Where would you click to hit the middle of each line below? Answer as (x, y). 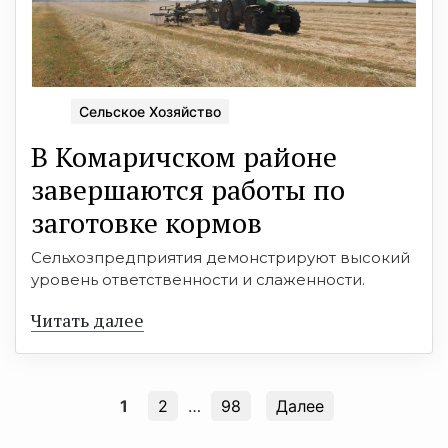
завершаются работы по (188, 189)
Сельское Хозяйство (150, 111)
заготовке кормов (146, 222)
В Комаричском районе (184, 156)
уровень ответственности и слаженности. (198, 279)
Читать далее (87, 319)
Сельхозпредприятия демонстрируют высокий (220, 257)
